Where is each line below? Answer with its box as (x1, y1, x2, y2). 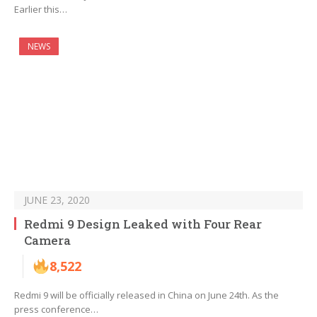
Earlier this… (14, 3, 67, 16)
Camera (24, 232, 71, 249)
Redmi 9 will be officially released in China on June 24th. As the (14, 289, 279, 302)
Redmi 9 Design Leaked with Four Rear (24, 216, 262, 233)
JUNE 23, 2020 (24, 193, 90, 207)
